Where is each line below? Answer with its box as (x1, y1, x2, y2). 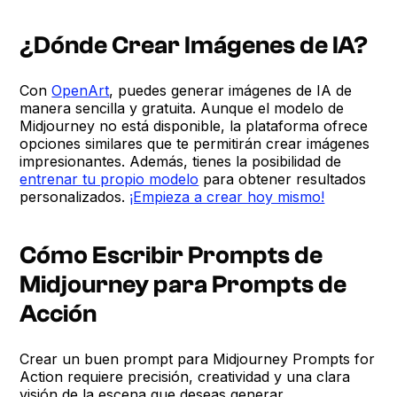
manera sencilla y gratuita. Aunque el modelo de (19, 98, 345, 117)
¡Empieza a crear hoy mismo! (129, 187, 325, 206)
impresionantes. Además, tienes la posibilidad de (19, 152, 342, 170)
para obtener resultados (198, 169, 367, 188)
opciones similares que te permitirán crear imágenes (19, 134, 370, 152)
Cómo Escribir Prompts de (19, 240, 323, 269)
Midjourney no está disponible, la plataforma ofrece (19, 116, 369, 135)
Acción (19, 299, 97, 328)
